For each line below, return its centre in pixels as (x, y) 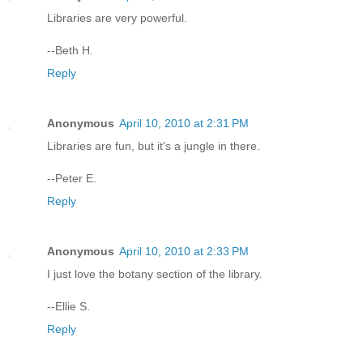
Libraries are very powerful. (117, 18)
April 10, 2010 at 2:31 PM (184, 124)
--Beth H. (70, 51)
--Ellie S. (68, 307)
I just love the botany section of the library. (155, 274)
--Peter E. (72, 179)
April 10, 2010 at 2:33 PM (184, 252)
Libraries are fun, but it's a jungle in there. (154, 146)
